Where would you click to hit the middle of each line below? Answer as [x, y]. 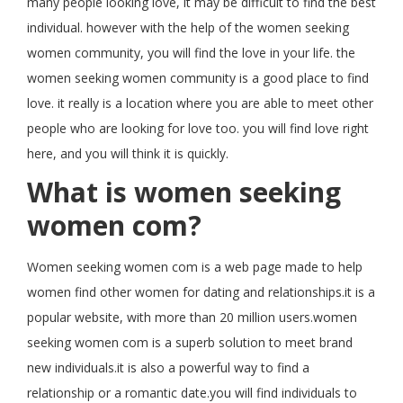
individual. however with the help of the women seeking [188, 27]
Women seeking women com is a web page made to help [195, 267]
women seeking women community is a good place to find [198, 78]
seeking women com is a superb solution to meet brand [190, 342]
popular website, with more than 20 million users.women [192, 317]
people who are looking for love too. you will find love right [198, 128]
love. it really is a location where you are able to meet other [200, 103]
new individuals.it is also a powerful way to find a [168, 367]
